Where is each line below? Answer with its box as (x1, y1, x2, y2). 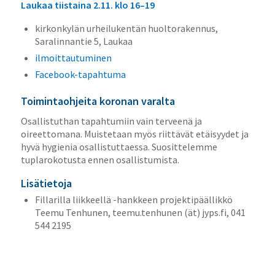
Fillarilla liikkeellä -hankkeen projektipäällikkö (34, 193, 233, 206)
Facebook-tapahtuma (34, 68, 126, 80)
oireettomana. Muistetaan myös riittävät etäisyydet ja (20, 128, 249, 141)
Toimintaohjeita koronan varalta (20, 93, 175, 108)
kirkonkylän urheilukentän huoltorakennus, (34, 21, 218, 34)
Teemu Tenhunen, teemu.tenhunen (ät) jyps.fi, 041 (34, 206, 246, 219)
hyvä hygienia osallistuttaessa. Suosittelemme (20, 141, 217, 153)
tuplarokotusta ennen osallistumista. (20, 153, 179, 166)
